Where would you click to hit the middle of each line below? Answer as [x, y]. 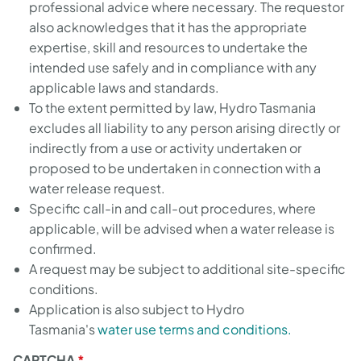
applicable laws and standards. [124, 87]
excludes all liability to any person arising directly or [185, 128]
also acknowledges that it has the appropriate [168, 27]
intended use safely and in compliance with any [173, 67]
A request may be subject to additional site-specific [187, 269]
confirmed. [63, 249]
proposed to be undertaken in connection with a [175, 168]
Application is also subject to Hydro [137, 309]
